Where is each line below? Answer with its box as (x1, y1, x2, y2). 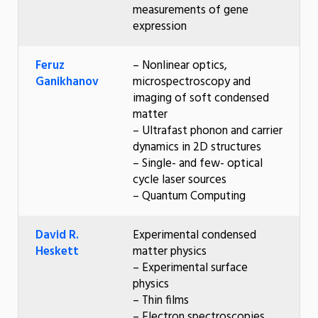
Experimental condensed (133, 225, 256, 245)
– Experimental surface (133, 258, 248, 278)
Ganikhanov (35, 72, 99, 92)
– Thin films (133, 290, 189, 310)
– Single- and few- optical (133, 153, 263, 173)
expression (133, 16, 187, 36)
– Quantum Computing (133, 186, 246, 206)
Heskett (35, 241, 79, 261)
